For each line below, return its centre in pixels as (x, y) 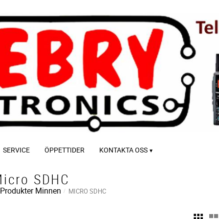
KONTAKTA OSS (123, 150)
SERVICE (16, 150)
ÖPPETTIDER (65, 150)
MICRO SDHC (87, 191)
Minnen (48, 190)
